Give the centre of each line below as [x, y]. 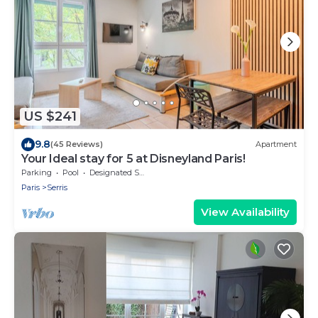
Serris [57, 187]
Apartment [276, 144]
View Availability [245, 212]
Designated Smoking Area [114, 172]
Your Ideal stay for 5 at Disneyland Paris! [133, 158]
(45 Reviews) [77, 144]
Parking [37, 172]
